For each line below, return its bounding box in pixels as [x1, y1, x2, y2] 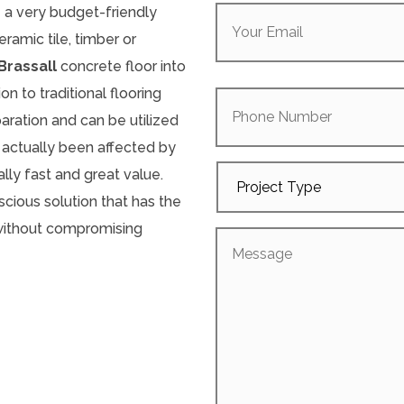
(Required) [263, 10, 342, 28]
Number [216, 95, 276, 113]
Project [216, 161, 270, 179]
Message [216, 227, 282, 245]
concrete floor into [57, 58, 186, 76]
